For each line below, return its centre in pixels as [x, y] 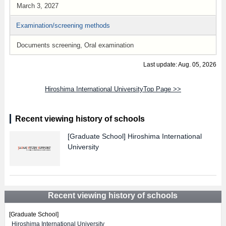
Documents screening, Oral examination [75, 45]
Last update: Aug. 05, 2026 [180, 65]
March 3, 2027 [37, 6]
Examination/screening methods [63, 25]
